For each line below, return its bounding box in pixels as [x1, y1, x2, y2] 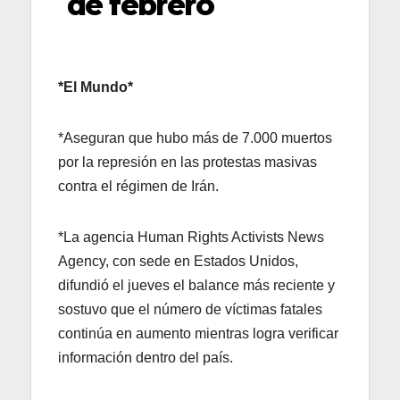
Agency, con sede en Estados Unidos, [58, 253, 298, 269]
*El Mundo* [58, 79, 133, 95]
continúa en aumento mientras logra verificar [58, 325, 338, 341]
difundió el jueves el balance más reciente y [58, 277, 335, 293]
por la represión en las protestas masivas [58, 154, 317, 170]
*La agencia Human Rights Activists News [58, 229, 324, 245]
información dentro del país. [58, 349, 233, 365]
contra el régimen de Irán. [58, 178, 219, 194]
